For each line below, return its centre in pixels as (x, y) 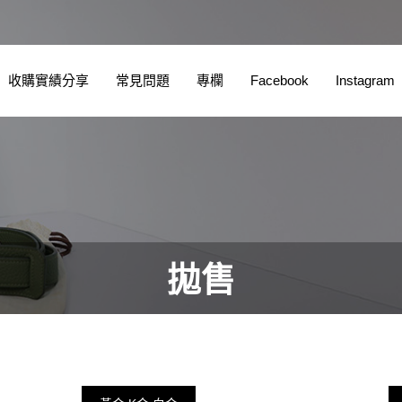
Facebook (279, 80)
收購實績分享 (48, 80)
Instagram (365, 80)
